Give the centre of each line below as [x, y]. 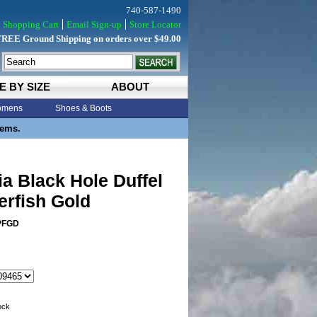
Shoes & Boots [83, 108]
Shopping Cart [31, 24]
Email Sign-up [94, 24]
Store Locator [155, 24]
